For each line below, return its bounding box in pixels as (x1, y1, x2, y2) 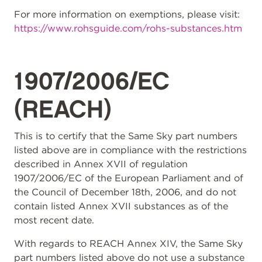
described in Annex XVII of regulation (14, 158, 188, 170)
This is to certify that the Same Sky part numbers (14, 130, 237, 142)
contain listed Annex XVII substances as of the (14, 201, 228, 212)
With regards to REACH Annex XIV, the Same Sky (14, 238, 243, 249)
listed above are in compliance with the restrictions (14, 144, 247, 156)
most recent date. (14, 215, 94, 226)
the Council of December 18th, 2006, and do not (14, 187, 236, 198)
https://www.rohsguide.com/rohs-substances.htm (14, 23, 242, 34)
